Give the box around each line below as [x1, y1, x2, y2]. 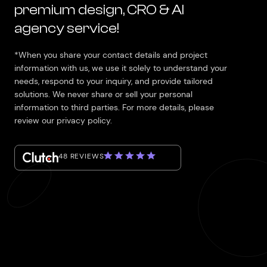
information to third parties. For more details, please [14, 102, 214, 113]
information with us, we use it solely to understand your [14, 63, 227, 73]
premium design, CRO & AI [14, 2, 184, 18]
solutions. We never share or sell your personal [14, 89, 193, 100]
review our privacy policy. [14, 115, 112, 126]
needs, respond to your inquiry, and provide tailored [14, 76, 213, 86]
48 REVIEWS [58, 151, 104, 161]
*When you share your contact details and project [14, 49, 207, 60]
